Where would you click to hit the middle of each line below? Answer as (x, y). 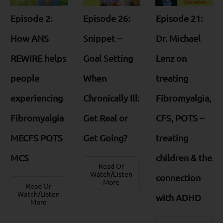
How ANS (30, 38)
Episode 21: (179, 18)
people (25, 78)
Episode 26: (106, 18)
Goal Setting (108, 58)
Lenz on (171, 58)
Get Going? (105, 138)
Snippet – (102, 38)
